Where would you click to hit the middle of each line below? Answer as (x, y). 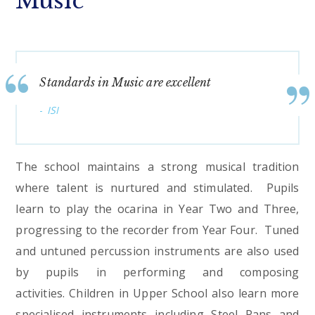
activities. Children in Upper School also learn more (157, 294)
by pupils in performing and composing (157, 272)
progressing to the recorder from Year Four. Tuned (157, 230)
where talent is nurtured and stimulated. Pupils (157, 188)
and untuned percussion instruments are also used (157, 251)
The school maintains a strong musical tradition (157, 167)
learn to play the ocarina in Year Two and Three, (157, 209)
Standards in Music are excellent (126, 82)
